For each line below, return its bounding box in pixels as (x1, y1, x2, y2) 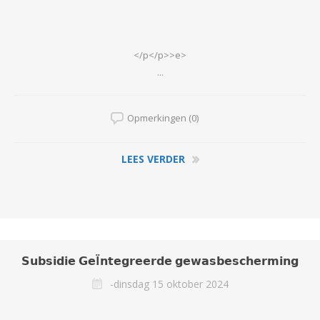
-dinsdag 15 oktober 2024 (110, 276, 229, 291)
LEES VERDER (121, 151, 185, 166)
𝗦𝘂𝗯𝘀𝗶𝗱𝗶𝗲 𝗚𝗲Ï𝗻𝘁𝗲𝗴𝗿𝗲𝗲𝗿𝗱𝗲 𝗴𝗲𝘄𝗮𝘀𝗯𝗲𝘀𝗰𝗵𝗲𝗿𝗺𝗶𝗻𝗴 (21, 252, 299, 269)
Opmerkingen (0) (127, 111, 199, 124)
